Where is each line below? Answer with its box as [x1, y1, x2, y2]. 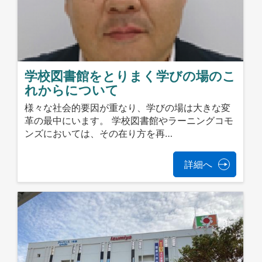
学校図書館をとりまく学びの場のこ [25, 68, 236, 84]
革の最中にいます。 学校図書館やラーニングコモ [25, 115, 234, 127]
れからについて [25, 82, 119, 98]
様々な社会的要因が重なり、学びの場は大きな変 [25, 102, 231, 114]
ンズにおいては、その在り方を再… [25, 127, 173, 140]
